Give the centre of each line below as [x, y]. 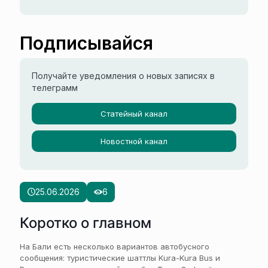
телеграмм [55, 88]
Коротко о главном [86, 223]
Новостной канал [134, 141]
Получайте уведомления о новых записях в [123, 76]
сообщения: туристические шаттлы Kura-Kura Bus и [120, 258]
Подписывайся [86, 43]
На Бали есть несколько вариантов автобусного [115, 246]
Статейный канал [134, 114]
